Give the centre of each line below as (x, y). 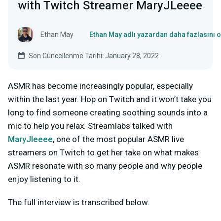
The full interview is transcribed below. (79, 202)
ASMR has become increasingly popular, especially (100, 86)
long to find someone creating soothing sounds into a (108, 112)
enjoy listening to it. (44, 179)
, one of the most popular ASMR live (118, 139)
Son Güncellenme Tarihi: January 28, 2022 (94, 55)
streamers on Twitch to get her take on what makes (103, 152)
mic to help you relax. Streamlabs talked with (90, 126)
